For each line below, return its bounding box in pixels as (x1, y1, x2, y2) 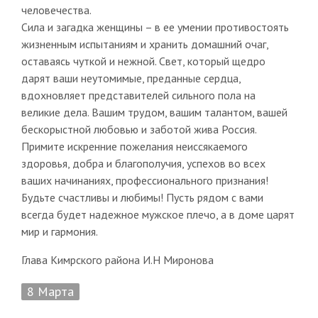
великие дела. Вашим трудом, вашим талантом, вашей (21, 104, 287, 119)
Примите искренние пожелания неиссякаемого (21, 138, 248, 153)
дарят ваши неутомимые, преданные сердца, (21, 70, 241, 85)
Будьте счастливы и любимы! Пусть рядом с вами (21, 190, 263, 204)
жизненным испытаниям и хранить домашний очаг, (21, 36, 268, 51)
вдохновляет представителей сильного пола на (21, 87, 256, 102)
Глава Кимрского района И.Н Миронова (21, 252, 214, 267)
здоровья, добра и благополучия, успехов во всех (21, 155, 265, 170)
